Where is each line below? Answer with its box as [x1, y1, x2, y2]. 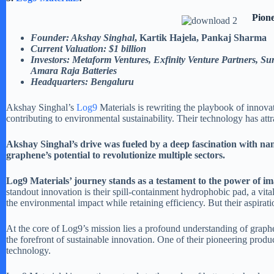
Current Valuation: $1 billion [31, 43, 146, 54]
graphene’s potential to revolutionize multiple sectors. [6, 150, 225, 161]
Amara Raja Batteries [31, 65, 117, 76]
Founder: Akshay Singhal [31, 32, 135, 43]
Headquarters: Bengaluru [31, 76, 134, 87]
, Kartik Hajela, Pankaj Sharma [135, 32, 267, 43]
